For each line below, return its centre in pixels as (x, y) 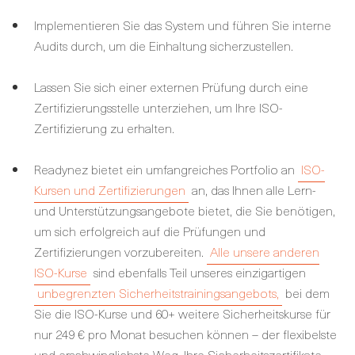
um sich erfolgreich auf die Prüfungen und (150, 231)
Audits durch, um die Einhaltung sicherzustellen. (164, 45)
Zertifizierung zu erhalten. (104, 128)
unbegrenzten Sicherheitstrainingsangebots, (158, 292)
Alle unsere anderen (265, 251)
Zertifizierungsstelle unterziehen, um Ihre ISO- (158, 107)
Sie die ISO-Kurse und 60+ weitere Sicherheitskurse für (182, 313)
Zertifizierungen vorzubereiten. (120, 251)
